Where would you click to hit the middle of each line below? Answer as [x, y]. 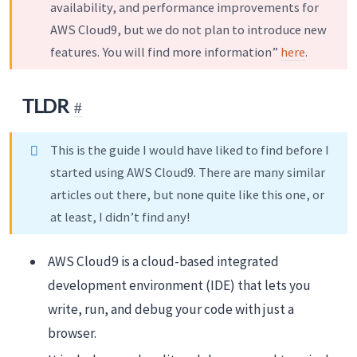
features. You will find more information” [165, 51]
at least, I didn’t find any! [120, 216]
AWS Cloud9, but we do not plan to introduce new [188, 29]
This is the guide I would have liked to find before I [190, 149]
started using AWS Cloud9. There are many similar [188, 172]
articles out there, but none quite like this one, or [187, 194]
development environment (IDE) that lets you [179, 285]
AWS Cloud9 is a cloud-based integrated [163, 261]
